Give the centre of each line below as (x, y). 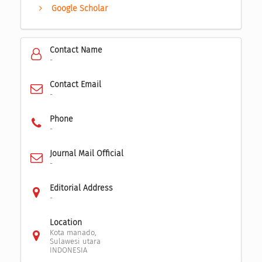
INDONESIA (68, 250)
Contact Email (75, 85)
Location (65, 223)
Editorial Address (81, 188)
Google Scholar (80, 9)
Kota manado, (73, 233)
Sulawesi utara (75, 242)
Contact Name (76, 50)
